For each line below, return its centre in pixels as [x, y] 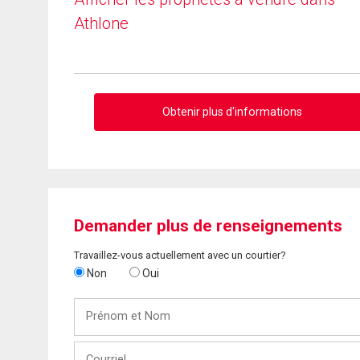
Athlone [101, 23]
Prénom [94, 305]
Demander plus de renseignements [208, 225]
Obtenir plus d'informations [233, 111]
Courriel [95, 348]
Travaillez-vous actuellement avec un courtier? [180, 255]
